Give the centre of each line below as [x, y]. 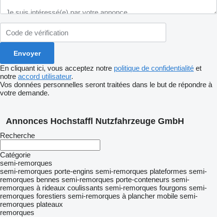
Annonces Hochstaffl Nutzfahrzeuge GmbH [95, 121]
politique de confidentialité [154, 68]
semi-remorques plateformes [141, 171]
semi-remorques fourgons [146, 188]
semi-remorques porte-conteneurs [116, 179]
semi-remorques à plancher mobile [123, 196]
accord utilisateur [45, 76]
